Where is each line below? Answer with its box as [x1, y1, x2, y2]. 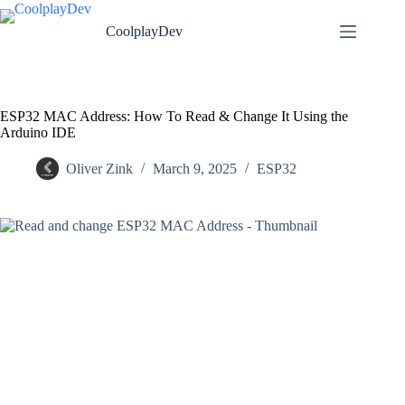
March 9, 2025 [153, 161, 237, 177]
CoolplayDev [106, 24, 183, 39]
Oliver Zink [66, 161, 133, 177]
